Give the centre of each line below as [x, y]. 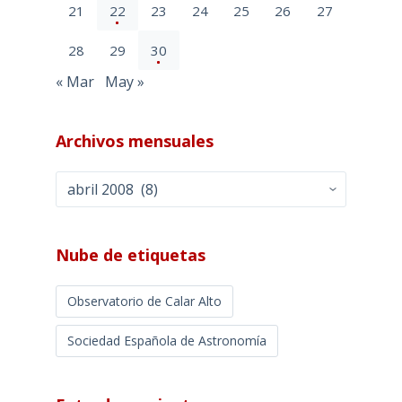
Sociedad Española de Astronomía [166, 341]
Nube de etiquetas [130, 255]
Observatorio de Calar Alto [144, 301]
